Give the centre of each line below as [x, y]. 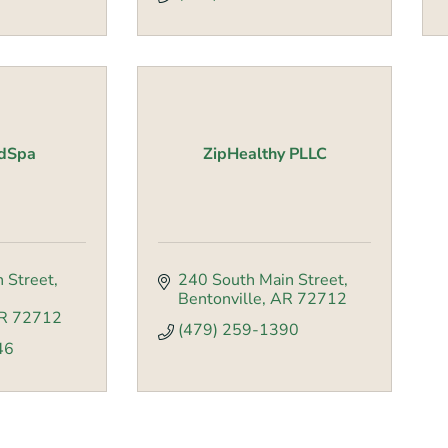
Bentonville [220, 299]
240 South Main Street [261, 280]
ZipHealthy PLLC [264, 154]
